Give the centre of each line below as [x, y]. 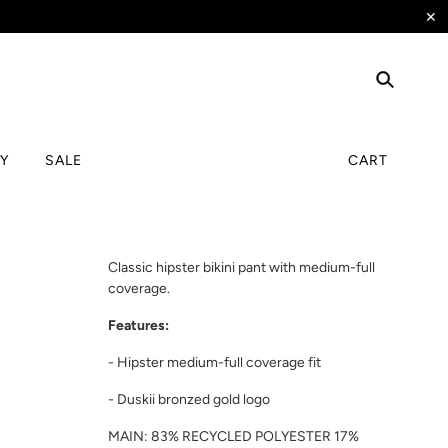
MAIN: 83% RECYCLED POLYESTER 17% [233, 436]
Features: [138, 325]
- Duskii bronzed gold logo [189, 399]
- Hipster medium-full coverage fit [214, 362]
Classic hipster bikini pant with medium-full [241, 267]
